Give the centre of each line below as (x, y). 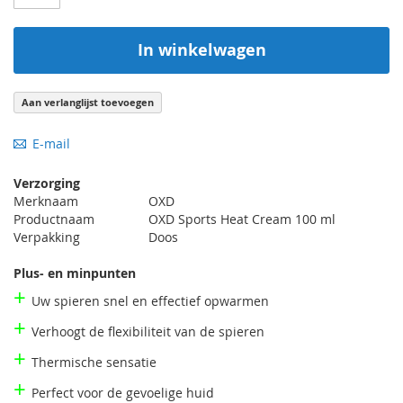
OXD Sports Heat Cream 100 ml (242, 219)
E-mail (51, 143)
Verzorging (47, 183)
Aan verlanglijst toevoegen (88, 102)
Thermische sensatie (94, 362)
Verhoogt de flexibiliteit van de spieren (148, 331)
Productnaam (54, 219)
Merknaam (46, 201)
